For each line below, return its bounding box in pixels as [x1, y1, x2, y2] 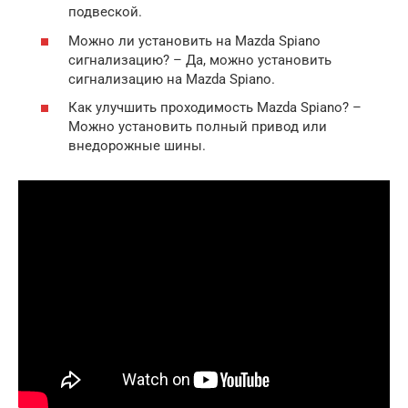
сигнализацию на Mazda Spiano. [68, 70, 275, 87]
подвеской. [68, 4, 142, 21]
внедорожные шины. [68, 138, 206, 155]
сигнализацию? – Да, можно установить [68, 51, 331, 68]
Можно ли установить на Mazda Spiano [68, 32, 321, 49]
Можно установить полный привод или [68, 118, 327, 136]
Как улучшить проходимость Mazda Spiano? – [68, 99, 362, 117]
